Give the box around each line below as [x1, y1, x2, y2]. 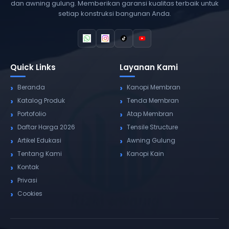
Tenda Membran [127, 96, 179, 105]
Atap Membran [127, 109, 173, 119]
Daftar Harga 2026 [17, 123, 75, 132]
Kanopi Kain [127, 149, 164, 158]
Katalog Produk [17, 96, 65, 105]
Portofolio [17, 109, 46, 119]
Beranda [17, 83, 45, 92]
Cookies [17, 189, 42, 198]
